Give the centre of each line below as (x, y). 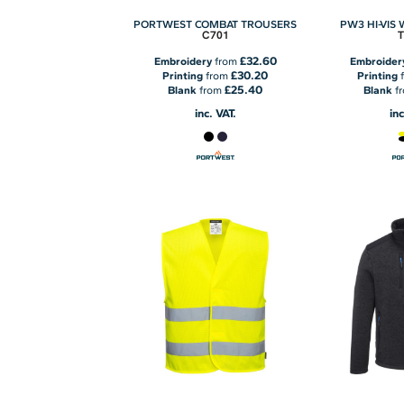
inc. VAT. (215, 113)
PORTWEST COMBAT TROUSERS (216, 24)
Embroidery (183, 61)
